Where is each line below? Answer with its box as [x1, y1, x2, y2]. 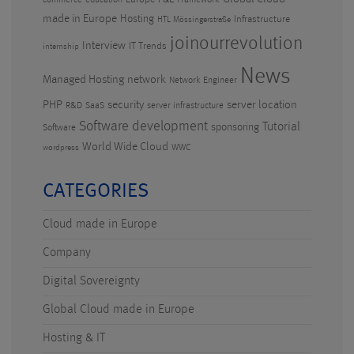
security [107, 99, 144, 111]
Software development [79, 119, 208, 134]
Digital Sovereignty [43, 275, 140, 288]
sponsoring [211, 122, 259, 133]
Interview [82, 40, 126, 51]
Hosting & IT [43, 332, 105, 345]
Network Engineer [169, 76, 237, 85]
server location [227, 100, 297, 111]
